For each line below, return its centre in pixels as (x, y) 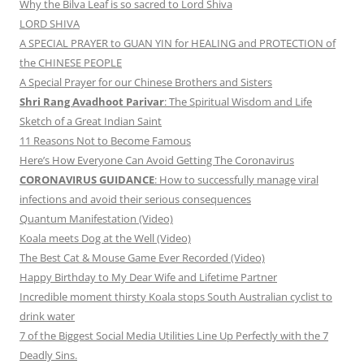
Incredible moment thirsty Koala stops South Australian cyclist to (176, 297)
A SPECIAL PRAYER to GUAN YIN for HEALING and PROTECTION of (178, 43)
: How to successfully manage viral (236, 180)
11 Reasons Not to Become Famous (105, 141)
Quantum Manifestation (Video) (96, 219)
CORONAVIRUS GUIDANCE (87, 180)
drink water (47, 316)
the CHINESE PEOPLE (71, 63)
